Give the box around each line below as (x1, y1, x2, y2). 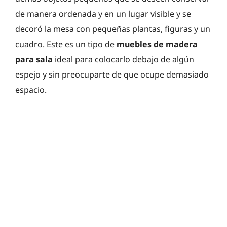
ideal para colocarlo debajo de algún (53, 53, 194, 65)
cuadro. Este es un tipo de (15, 38, 117, 50)
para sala (15, 53, 53, 65)
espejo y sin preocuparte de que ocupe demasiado (15, 68, 209, 80)
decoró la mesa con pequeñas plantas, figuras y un (15, 23, 210, 34)
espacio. (15, 84, 47, 95)
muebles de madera (117, 38, 198, 50)
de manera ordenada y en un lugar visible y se (15, 8, 191, 19)
